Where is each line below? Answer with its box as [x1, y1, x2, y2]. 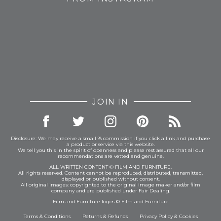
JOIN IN [92, 97, 129, 107]
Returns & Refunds [82, 213, 128, 220]
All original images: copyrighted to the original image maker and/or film [21, 182, 200, 188]
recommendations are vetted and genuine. [57, 153, 164, 159]
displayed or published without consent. [61, 176, 160, 182]
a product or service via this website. [66, 141, 155, 147]
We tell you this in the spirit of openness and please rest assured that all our [17, 147, 204, 153]
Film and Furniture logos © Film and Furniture [52, 198, 169, 205]
